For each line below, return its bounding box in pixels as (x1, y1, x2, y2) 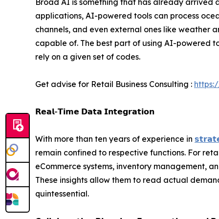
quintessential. (35, 189, 89, 199)
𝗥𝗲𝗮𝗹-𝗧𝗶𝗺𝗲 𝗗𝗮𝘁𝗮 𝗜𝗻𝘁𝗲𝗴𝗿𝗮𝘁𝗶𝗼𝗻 (35, 107, 154, 117)
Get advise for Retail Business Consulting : (35, 79, 194, 89)
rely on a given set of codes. (35, 52, 140, 62)
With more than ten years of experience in (35, 134, 195, 144)
